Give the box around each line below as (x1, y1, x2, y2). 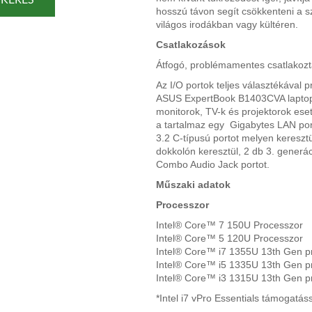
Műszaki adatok (156, 178, 231, 190)
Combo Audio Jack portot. (156, 158, 270, 170)
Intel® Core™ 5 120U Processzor (156, 232, 303, 244)
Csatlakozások (156, 38, 226, 50)
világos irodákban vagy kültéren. (156, 18, 298, 30)
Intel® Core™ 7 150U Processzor (156, 219, 303, 231)
